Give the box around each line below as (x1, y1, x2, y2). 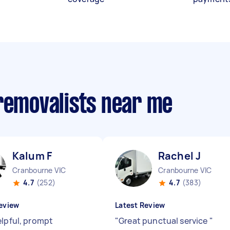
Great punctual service (119, 215, 209, 226)
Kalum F (12, 149, 52, 163)
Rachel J (158, 149, 201, 163)
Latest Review (115, 200, 165, 210)
